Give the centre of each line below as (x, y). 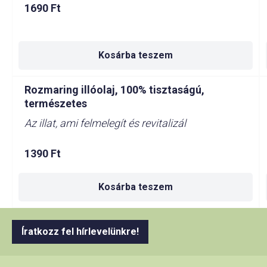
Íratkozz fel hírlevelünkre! (80, 232)
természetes (56, 103)
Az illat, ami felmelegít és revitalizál (105, 123)
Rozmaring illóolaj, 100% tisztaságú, (114, 90)
